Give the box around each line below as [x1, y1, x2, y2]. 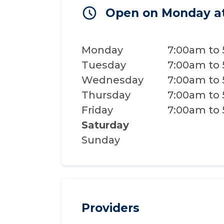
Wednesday [81, 74, 144, 86]
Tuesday [81, 59, 126, 71]
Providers [81, 200, 140, 215]
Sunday [81, 134, 120, 146]
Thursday [81, 89, 131, 101]
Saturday [81, 119, 129, 131]
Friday [81, 104, 113, 116]
